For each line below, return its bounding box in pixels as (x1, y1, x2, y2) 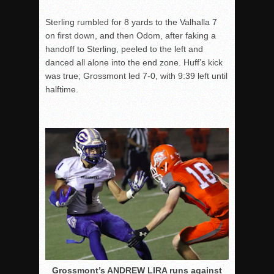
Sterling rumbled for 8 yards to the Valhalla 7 (45, 17, 217, 28)
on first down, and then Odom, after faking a (45, 31, 216, 41)
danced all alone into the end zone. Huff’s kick (45, 57, 223, 68)
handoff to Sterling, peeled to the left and (45, 44, 203, 54)
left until (195, 71, 228, 81)
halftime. (45, 84, 78, 95)
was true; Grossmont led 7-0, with (45, 71, 178, 81)
